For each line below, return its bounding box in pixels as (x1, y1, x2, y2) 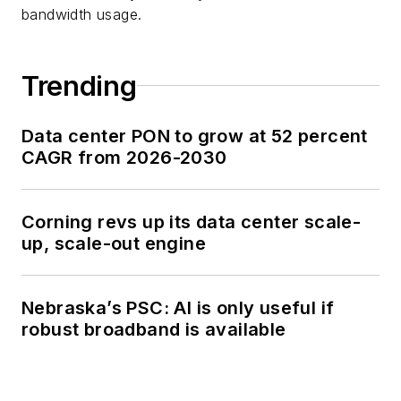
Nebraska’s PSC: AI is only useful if (21, 296, 335, 319)
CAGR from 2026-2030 (21, 146, 228, 168)
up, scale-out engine (21, 232, 206, 254)
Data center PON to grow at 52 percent (21, 124, 368, 147)
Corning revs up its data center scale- (21, 210, 362, 233)
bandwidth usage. (21, 4, 142, 23)
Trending (21, 69, 137, 102)
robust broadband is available (21, 318, 286, 340)
